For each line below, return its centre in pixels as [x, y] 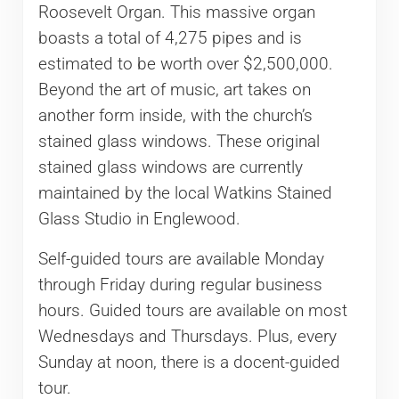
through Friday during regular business [180, 285]
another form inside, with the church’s [175, 116]
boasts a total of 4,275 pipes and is [170, 39]
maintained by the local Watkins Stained [185, 194]
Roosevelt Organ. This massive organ [176, 13]
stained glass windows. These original [179, 142]
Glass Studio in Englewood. [139, 220]
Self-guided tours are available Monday [181, 260]
